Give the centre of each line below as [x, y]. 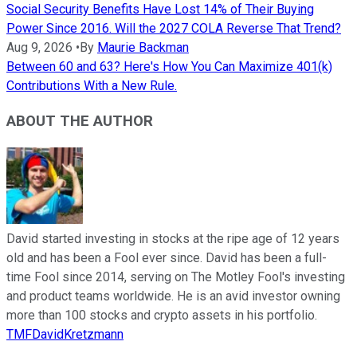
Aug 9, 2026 [39, 47]
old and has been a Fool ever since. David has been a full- [167, 258]
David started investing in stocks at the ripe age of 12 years [173, 239]
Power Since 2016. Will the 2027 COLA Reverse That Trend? [174, 28]
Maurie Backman [143, 47]
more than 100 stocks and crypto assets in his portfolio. [162, 316]
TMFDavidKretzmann [65, 335]
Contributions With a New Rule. [92, 85]
